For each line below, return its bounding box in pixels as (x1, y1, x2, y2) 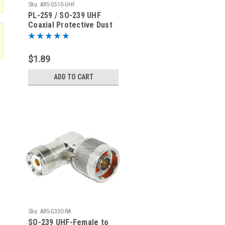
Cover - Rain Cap (28, 30, 87, 39)
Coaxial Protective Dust (28, 20, 113, 30)
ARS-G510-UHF (40, 1, 75, 8)
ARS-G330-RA (40, 208, 71, 215)
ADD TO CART (53, 73, 93, 81)
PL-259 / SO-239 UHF (28, 11, 101, 20)
